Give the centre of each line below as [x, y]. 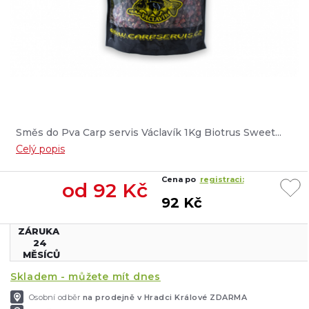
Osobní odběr [56, 297]
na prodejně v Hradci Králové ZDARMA [165, 297]
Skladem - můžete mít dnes [86, 277]
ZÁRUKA [40, 231]
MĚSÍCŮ [40, 255]
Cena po [180, 179]
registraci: [222, 179]
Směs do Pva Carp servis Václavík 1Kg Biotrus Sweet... [150, 132]
